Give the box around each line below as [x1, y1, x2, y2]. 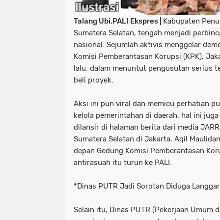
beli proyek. [74, 76, 113, 85]
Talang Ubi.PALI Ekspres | [74, 17, 163, 26]
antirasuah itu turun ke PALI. [74, 158, 172, 167]
